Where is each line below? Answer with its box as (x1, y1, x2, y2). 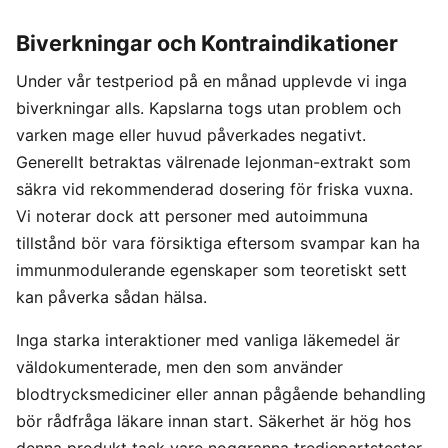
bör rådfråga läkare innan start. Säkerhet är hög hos (16, 411, 411, 432)
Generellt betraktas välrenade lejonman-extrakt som (16, 152, 411, 173)
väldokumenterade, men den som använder (16, 357, 343, 378)
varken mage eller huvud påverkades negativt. (16, 125, 366, 146)
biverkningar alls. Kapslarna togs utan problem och (16, 98, 401, 119)
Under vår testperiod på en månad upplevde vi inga (16, 71, 407, 92)
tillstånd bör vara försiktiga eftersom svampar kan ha (16, 233, 420, 254)
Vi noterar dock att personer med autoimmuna (16, 206, 368, 227)
